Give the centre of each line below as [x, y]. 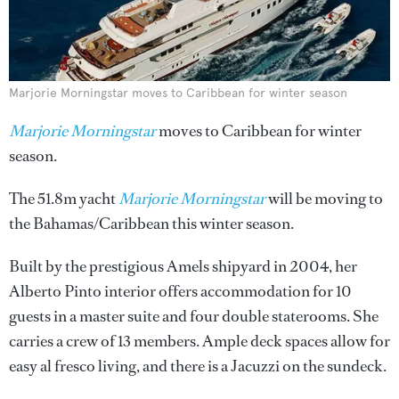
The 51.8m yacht [64, 199]
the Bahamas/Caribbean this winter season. [151, 224]
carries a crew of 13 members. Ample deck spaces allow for [199, 342]
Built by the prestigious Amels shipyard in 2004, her [183, 267]
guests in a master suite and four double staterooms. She [194, 317]
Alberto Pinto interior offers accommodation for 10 [180, 292]
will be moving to [324, 199]
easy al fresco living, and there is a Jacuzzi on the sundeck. [198, 366]
